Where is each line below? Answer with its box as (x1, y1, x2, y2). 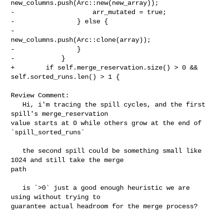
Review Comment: (11, 91, 70, 99)
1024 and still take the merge (11, 156, 128, 164)
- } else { (11, 17, 109, 25)
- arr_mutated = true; (11, 8, 167, 16)
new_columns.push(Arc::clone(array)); (11, 36, 151, 44)
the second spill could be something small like (11, 146, 23, 155)
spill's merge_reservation (11, 109, 112, 118)
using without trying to (11, 193, 105, 201)
